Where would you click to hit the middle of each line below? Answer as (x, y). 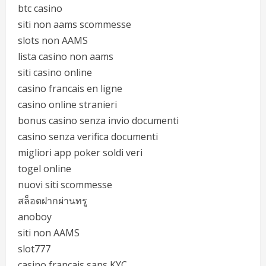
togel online (45, 169)
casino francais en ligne (70, 88)
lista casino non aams (66, 56)
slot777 (34, 249)
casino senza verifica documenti (88, 137)
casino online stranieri (67, 104)
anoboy (35, 217)
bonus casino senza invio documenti (98, 121)
